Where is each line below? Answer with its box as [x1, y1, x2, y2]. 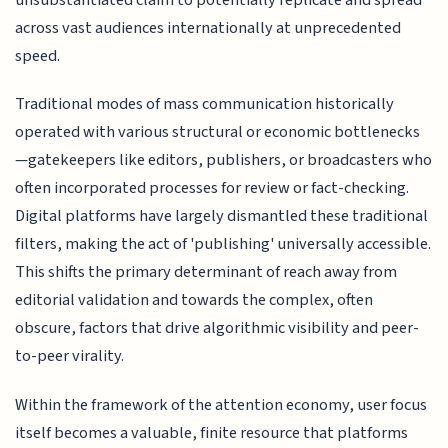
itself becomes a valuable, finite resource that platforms [15, 420, 409, 445]
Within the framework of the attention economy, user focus [15, 392, 428, 417]
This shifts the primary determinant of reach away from [15, 260, 398, 285]
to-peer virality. [15, 344, 125, 369]
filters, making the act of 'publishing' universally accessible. [15, 232, 432, 257]
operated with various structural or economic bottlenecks [15, 120, 421, 145]
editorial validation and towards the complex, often [15, 288, 374, 313]
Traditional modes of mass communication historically [15, 92, 395, 117]
